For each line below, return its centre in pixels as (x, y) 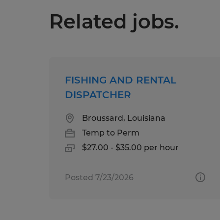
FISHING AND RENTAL (121, 80)
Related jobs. (114, 21)
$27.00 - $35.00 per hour (130, 147)
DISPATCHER (98, 95)
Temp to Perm (111, 133)
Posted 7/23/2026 (99, 177)
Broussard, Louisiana (124, 118)
